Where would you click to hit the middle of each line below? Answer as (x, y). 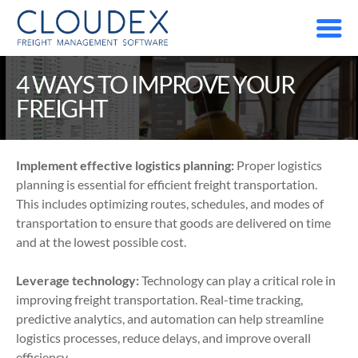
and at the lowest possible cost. (101, 242)
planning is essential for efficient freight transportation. (167, 184)
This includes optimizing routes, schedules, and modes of (170, 203)
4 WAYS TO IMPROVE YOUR (155, 84)
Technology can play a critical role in (237, 280)
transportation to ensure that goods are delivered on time (173, 223)
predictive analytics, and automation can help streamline (170, 318)
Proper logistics (278, 165)
